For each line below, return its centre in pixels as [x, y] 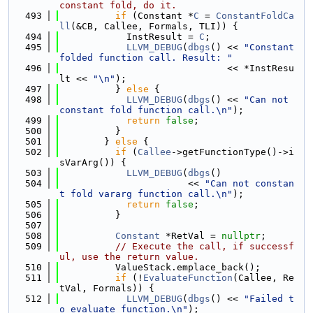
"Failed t [269, 299]
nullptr [241, 236]
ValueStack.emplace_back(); [160, 267]
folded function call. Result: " [146, 58]
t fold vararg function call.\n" [146, 194]
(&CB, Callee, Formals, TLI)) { [154, 26]
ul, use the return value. [129, 257]
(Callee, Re [263, 278]
